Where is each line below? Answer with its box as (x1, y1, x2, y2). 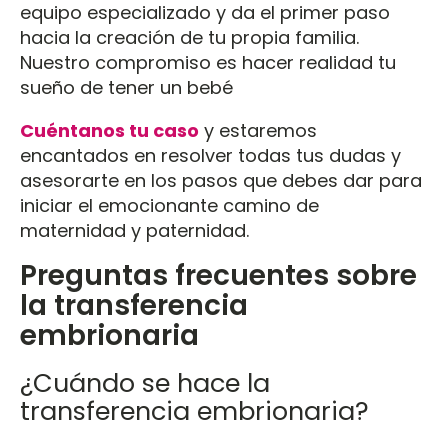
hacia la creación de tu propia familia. (20, 25, 359, 50)
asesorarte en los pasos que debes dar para (20, 168, 422, 193)
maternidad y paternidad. (20, 218, 254, 243)
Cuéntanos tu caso (20, 118, 199, 143)
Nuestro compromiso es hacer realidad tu (20, 50, 396, 75)
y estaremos (204, 118, 317, 143)
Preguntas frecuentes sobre (20, 256, 417, 295)
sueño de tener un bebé (20, 75, 238, 100)
